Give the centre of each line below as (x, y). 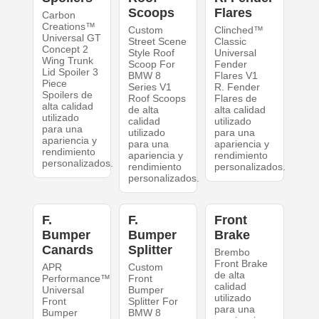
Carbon (58, 15)
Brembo (232, 252)
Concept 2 (65, 49)
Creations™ (68, 27)
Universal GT (71, 38)
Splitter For (153, 302)
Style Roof (151, 53)
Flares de (236, 99)
